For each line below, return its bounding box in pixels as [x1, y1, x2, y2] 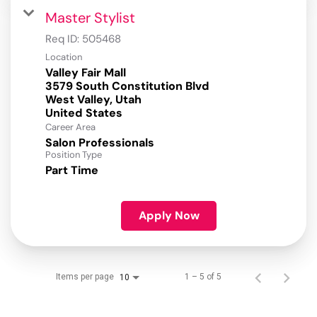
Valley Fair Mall [45, 65, 126, 81]
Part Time [45, 163, 98, 178]
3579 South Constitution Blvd [45, 79, 209, 94]
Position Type [45, 149, 102, 161]
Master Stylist [45, 8, 135, 28]
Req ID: [45, 32, 82, 47]
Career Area [45, 121, 96, 134]
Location [45, 51, 82, 64]
